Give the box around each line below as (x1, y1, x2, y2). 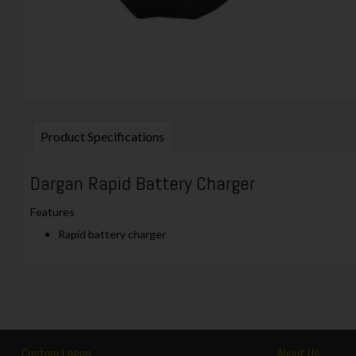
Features (29, 204, 75, 219)
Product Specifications (40, 129, 164, 144)
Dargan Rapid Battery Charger (29, 171, 255, 195)
